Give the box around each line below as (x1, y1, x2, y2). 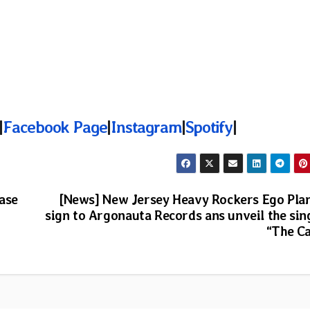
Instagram (111, 116, 182, 137)
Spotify (185, 116, 232, 137)
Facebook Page (2, 116, 107, 137)
